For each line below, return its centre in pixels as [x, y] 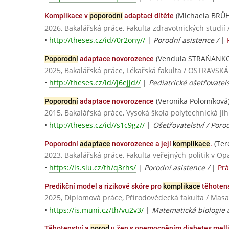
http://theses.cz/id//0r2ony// [97, 40]
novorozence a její [142, 144]
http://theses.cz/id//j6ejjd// [95, 82]
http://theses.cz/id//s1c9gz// [97, 125]
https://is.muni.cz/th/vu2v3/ [96, 210]
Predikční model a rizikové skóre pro [104, 186]
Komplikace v [67, 16]
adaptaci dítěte [148, 16]
